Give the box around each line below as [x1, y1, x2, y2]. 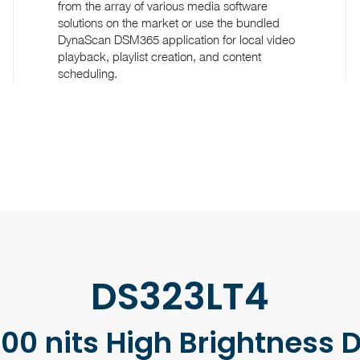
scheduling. [58, 65, 118, 80]
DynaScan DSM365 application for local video [58, 31, 296, 47]
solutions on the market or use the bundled [58, 14, 280, 30]
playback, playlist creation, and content [58, 48, 262, 63]
